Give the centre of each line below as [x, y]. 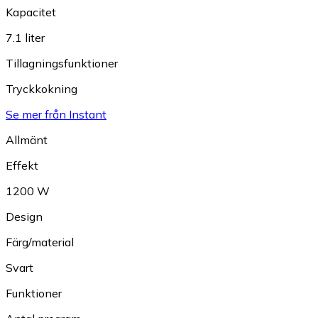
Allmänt [27, 140]
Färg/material [40, 242]
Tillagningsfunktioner [62, 63]
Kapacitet [31, 12]
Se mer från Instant [56, 114]
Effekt [22, 165]
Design [24, 216]
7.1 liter [25, 38]
